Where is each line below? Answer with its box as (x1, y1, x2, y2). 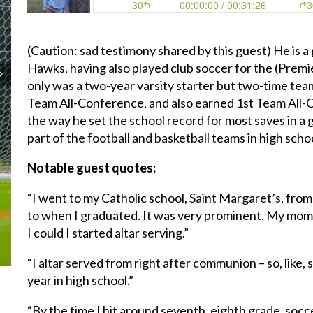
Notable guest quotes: (27, 160, 156, 175)
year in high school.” (27, 272, 134, 288)
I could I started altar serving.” (27, 225, 189, 240)
